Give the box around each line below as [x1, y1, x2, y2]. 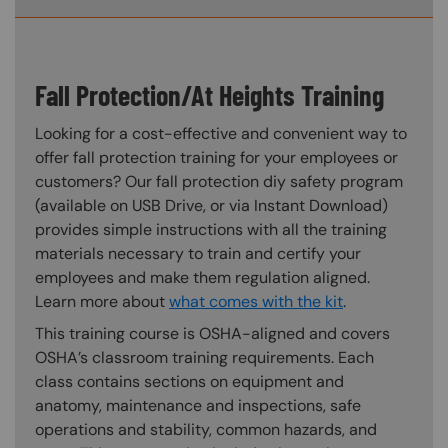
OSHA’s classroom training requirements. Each [35, 346, 374, 368]
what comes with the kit [169, 290, 343, 312]
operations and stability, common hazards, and [35, 418, 377, 440]
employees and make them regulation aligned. [35, 266, 370, 288]
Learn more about [35, 290, 169, 312]
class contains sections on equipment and [35, 370, 344, 392]
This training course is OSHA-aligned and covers [35, 322, 390, 344]
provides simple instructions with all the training [35, 218, 387, 240]
